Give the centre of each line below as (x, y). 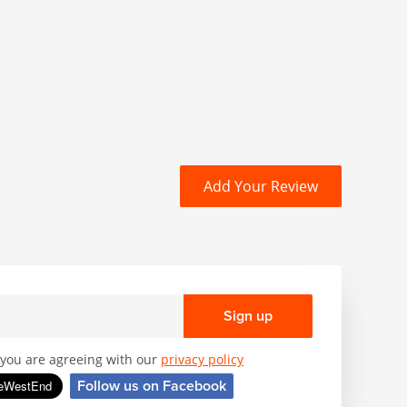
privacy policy (202, 359)
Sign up (248, 316)
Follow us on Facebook (151, 386)
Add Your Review (261, 186)
